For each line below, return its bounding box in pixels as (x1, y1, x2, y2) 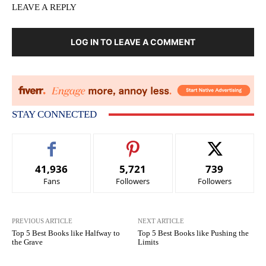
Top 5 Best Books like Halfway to (12, 229, 120, 238)
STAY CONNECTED (12, 109, 97, 121)
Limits (138, 237, 159, 247)
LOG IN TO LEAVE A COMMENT (71, 37, 195, 47)
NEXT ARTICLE (138, 217, 185, 225)
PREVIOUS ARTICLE (12, 217, 72, 225)
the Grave (12, 237, 43, 247)
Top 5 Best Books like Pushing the (138, 229, 249, 238)
